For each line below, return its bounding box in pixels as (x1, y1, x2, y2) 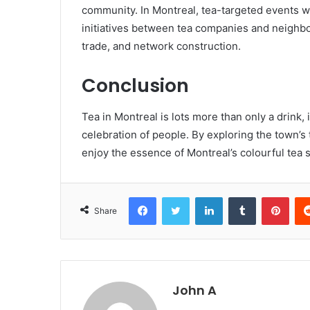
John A (172, 281, 217, 299)
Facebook (156, 190, 198, 202)
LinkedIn (222, 190, 258, 202)
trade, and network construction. (82, 39, 244, 53)
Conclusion (82, 73, 189, 99)
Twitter (189, 190, 219, 202)
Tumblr (255, 190, 284, 202)
